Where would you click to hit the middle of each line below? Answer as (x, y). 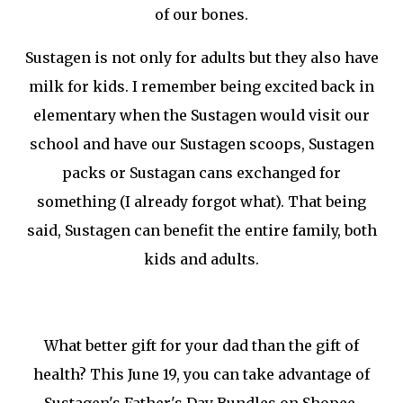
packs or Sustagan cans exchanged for (201, 172)
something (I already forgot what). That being (201, 201)
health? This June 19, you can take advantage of (201, 374)
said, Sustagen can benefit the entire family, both (201, 230)
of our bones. (201, 14)
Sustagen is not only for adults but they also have (201, 57)
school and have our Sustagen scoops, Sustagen (201, 143)
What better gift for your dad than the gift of (201, 345)
